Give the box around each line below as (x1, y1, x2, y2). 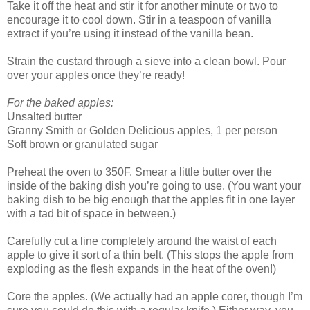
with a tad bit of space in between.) (7, 208, 176, 220)
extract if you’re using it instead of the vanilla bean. (7, 28, 253, 40)
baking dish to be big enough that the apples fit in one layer (7, 194, 295, 206)
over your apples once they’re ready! (7, 69, 185, 82)
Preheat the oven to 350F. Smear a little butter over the (7, 166, 272, 179)
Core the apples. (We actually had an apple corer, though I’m (7, 291, 302, 303)
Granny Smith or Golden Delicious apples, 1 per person (7, 125, 277, 137)
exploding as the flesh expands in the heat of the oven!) (7, 263, 276, 275)
